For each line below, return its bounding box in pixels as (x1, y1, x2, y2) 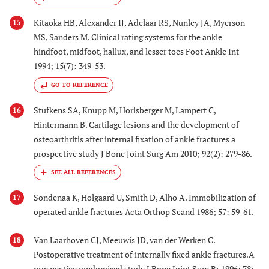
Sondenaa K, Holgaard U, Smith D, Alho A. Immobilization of (34, 192, 256, 204)
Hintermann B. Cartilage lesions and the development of (34, 118, 239, 130)
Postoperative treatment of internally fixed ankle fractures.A (34, 248, 255, 260)
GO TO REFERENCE (51, 80, 108, 89)
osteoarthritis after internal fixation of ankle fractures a (34, 133, 235, 145)
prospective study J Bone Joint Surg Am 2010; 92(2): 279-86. (34, 147, 252, 159)
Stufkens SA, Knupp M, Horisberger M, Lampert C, (34, 104, 216, 116)
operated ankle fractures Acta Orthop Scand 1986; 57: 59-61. (34, 206, 254, 218)
